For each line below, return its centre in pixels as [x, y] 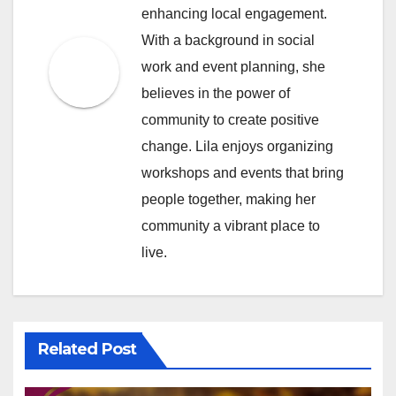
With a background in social [228, 40]
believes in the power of [216, 93]
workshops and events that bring [243, 172]
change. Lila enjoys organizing [237, 146]
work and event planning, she [233, 66]
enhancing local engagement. [234, 13]
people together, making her [228, 199]
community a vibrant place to [231, 225]
